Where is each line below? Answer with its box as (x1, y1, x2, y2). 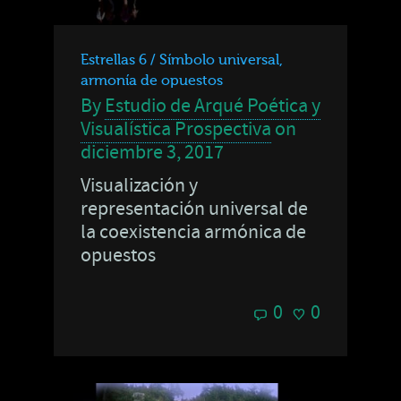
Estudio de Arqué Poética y (105, 92, 320, 119)
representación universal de (81, 195, 308, 222)
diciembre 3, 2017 (81, 139, 224, 166)
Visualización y (81, 172, 198, 199)
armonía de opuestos (81, 72, 223, 89)
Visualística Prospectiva (81, 115, 271, 142)
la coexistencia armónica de (81, 218, 306, 245)
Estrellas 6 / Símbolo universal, (81, 51, 283, 68)
